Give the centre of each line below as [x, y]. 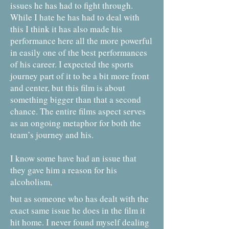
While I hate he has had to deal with [75, 17]
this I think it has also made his [66, 29]
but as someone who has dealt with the [79, 199]
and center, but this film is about [68, 88]
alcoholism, [33, 182]
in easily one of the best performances [79, 52]
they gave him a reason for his [64, 170]
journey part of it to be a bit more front [80, 76]
